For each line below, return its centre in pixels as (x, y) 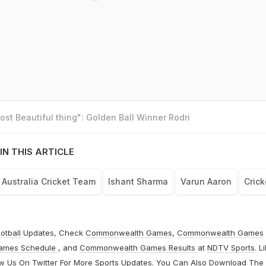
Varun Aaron (206, 182)
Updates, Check (54, 233)
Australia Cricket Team (48, 182)
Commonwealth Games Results (138, 248)
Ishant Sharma (138, 182)
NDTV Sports (231, 248)
